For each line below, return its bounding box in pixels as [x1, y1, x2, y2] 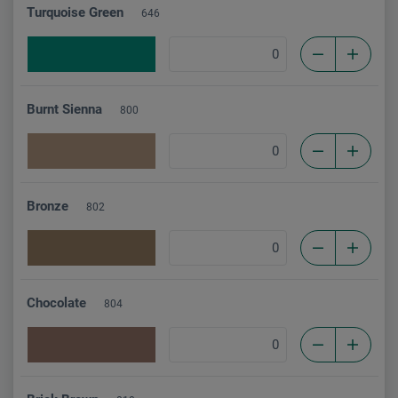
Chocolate [27, 294, 86, 311]
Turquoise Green [27, 4, 123, 20]
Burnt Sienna [27, 100, 102, 117]
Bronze [27, 197, 68, 214]
